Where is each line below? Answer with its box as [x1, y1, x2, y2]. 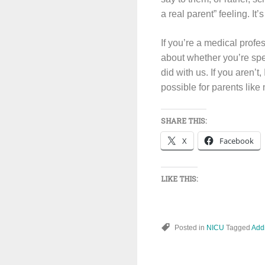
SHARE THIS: [161, 116, 206, 125]
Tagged [226, 224, 251, 232]
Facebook [219, 135, 254, 146]
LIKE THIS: [161, 174, 198, 183]
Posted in [174, 224, 206, 232]
